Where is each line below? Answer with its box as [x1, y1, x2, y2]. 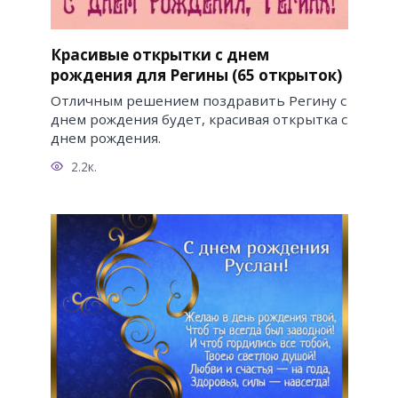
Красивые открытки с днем [50, 44, 269, 65]
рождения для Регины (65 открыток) [50, 64, 342, 85]
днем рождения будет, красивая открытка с [50, 109, 347, 128]
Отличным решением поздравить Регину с [50, 91, 346, 109]
